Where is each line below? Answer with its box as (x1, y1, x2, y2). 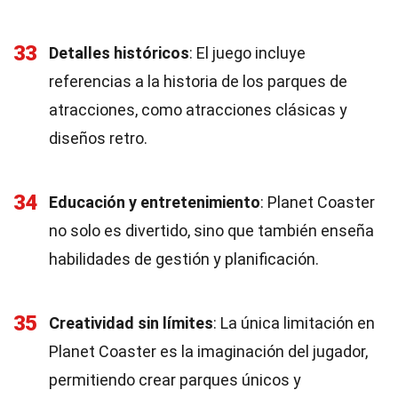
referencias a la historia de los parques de (49, 72, 347, 91)
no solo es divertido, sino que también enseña (49, 221, 374, 240)
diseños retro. (49, 129, 147, 147)
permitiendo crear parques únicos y (49, 370, 301, 389)
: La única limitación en (213, 314, 375, 332)
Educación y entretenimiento (49, 193, 260, 211)
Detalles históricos (49, 44, 189, 62)
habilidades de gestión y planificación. (49, 250, 319, 268)
